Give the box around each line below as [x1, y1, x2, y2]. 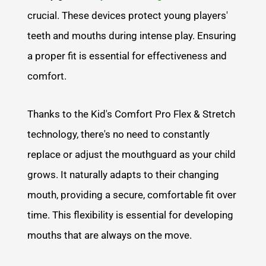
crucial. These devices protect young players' [27, 9, 229, 21]
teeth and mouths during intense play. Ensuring [27, 29, 237, 42]
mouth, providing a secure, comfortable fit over [27, 188, 237, 201]
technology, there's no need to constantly [27, 128, 210, 140]
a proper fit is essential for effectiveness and [27, 49, 227, 62]
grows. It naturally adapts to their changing [27, 168, 220, 180]
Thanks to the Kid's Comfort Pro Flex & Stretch [27, 107, 236, 120]
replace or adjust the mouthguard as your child [27, 148, 236, 160]
